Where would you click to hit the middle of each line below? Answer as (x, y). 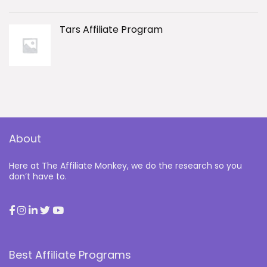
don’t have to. (38, 177)
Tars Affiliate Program (111, 30)
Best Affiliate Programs (70, 255)
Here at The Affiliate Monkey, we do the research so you (125, 166)
